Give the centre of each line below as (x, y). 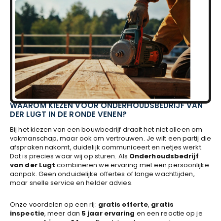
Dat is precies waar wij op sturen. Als (70, 156)
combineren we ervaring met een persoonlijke (132, 165)
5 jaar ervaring (108, 213)
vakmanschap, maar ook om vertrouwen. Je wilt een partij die (110, 138)
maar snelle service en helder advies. (71, 183)
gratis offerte (123, 204)
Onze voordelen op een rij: (54, 204)
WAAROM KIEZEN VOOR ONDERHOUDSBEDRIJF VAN (107, 105)
